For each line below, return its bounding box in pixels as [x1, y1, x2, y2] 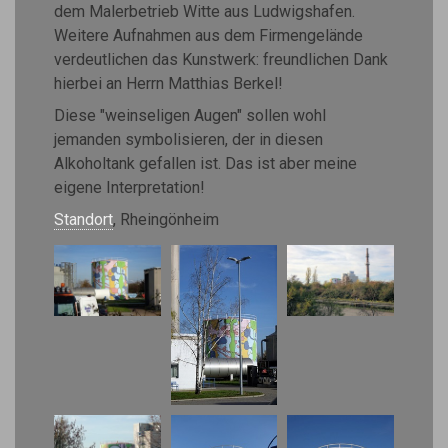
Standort [54, 210, 113, 229]
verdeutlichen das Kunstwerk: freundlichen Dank [54, 50, 388, 69]
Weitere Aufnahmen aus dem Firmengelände [54, 26, 363, 45]
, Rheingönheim [113, 210, 219, 229]
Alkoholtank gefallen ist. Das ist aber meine [54, 154, 357, 173]
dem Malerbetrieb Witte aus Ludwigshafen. [54, 2, 355, 21]
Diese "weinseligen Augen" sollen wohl [54, 106, 326, 125]
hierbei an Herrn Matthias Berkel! [54, 74, 283, 93]
